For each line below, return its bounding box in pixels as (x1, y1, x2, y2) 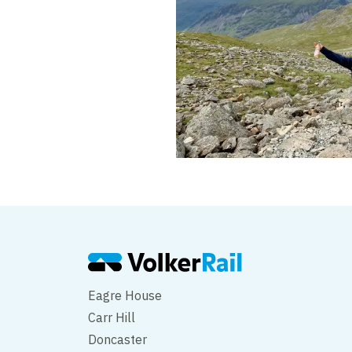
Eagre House (88, 287, 162, 303)
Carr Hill (88, 309, 135, 325)
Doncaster (88, 331, 147, 347)
